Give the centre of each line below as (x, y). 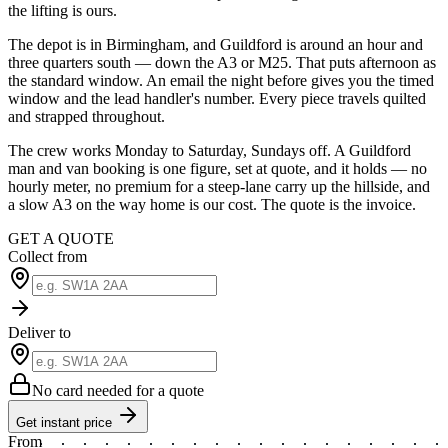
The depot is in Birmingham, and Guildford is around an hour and (215, 44)
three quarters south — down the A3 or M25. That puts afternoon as (222, 62)
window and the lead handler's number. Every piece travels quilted (217, 98)
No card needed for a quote (118, 390)
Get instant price (66, 422)
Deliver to (39, 332)
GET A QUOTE (61, 238)
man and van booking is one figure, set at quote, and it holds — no (217, 168)
